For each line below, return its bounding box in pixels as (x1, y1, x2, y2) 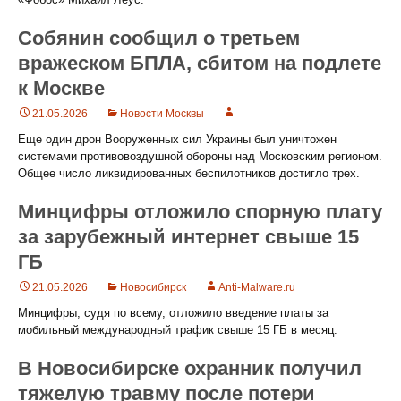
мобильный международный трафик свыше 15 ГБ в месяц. (18, 323, 337, 337)
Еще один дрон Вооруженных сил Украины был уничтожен (18, 132, 337, 146)
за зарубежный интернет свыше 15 (18, 226, 359, 248)
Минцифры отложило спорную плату (18, 200, 382, 223)
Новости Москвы (120, 107, 204, 120)
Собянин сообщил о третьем (18, 27, 300, 49)
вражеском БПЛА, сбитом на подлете (18, 52, 381, 74)
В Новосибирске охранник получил (18, 357, 362, 380)
